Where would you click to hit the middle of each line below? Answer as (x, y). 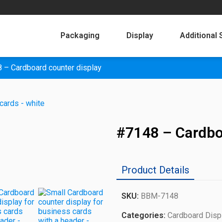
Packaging (80, 35)
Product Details (156, 170)
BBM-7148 (160, 196)
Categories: (145, 215)
